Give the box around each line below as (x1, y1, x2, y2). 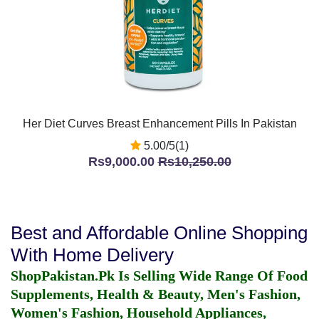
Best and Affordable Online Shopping (11, 222, 308, 244)
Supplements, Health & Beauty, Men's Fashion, (11, 286, 300, 302)
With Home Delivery (11, 244, 174, 266)
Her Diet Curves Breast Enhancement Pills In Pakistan (22, 117, 297, 130)
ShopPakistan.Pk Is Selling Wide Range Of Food (11, 268, 308, 283)
